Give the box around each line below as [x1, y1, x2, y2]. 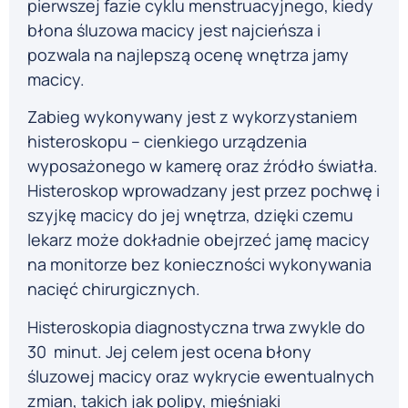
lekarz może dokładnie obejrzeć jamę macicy [27, 229, 370, 251]
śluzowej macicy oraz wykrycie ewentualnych [27, 364, 374, 387]
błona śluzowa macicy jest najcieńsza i [27, 18, 321, 41]
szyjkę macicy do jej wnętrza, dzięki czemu [27, 204, 353, 227]
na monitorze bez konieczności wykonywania [27, 253, 372, 276]
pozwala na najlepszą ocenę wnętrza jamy [27, 43, 349, 66]
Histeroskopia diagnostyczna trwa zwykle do [27, 315, 365, 338]
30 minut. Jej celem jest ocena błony [27, 340, 311, 362]
